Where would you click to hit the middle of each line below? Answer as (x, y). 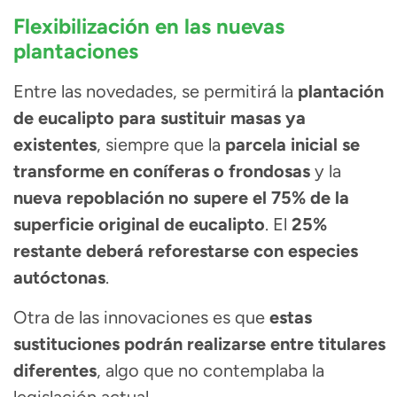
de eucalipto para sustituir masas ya (160, 118)
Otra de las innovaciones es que (141, 317)
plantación (341, 92)
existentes (55, 145)
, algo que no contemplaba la (210, 370)
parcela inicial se (292, 145)
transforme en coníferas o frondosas (162, 171)
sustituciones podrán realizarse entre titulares (199, 343)
